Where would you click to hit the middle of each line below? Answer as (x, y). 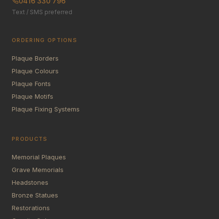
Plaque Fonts (31, 83)
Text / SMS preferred (42, 12)
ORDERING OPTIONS (45, 40)
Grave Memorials (38, 169)
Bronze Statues (35, 195)
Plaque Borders (35, 58)
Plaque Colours (35, 71)
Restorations (31, 208)
